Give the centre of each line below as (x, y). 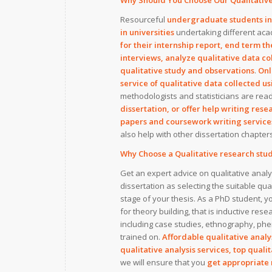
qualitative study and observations (187, 71)
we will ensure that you (164, 263)
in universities (147, 32)
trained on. (141, 237)
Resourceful (144, 20)
